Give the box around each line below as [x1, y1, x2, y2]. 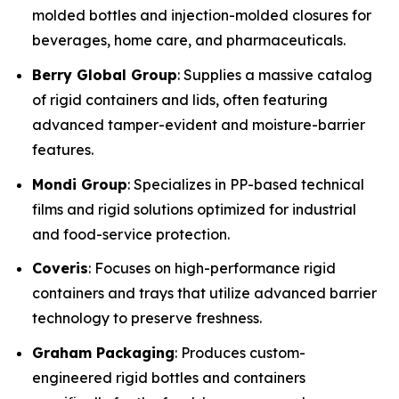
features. [32, 141, 94, 159]
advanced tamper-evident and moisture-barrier [32, 116, 365, 134]
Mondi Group [32, 175, 127, 193]
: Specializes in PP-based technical [127, 175, 364, 193]
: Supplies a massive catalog [177, 66, 372, 85]
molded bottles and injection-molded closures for [32, 6, 371, 25]
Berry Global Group [32, 66, 177, 85]
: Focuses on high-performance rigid [88, 259, 336, 278]
